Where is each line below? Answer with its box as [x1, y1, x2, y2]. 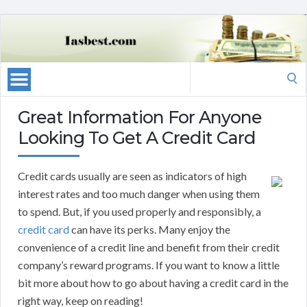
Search [189, 64, 221, 77]
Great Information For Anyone [18, 107, 262, 128]
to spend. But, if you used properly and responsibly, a [18, 205, 261, 219]
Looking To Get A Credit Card [18, 127, 256, 149]
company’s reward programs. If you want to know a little [18, 258, 280, 272]
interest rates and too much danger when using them [18, 187, 260, 201]
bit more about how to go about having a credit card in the [18, 276, 288, 290]
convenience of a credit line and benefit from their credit [18, 241, 280, 254]
